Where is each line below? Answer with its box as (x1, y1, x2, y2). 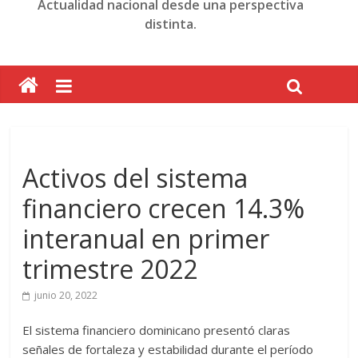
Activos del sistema (22, 161, 249, 195)
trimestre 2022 (22, 252, 198, 286)
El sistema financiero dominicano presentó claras (22, 322, 291, 338)
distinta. (145, 15, 197, 33)
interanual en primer (22, 221, 270, 256)
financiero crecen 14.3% (22, 191, 305, 225)
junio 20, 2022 (34, 288, 98, 302)
